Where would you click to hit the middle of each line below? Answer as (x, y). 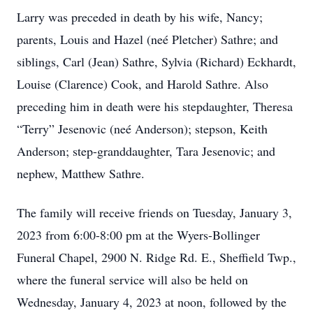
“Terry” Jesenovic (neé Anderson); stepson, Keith (142, 129)
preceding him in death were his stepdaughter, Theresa (155, 106)
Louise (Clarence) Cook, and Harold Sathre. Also (143, 84)
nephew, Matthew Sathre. (81, 173)
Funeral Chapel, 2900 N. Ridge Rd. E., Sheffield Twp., (156, 257)
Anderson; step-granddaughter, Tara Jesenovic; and (146, 151)
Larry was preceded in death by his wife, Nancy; (140, 17)
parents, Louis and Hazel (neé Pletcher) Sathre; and (147, 39)
